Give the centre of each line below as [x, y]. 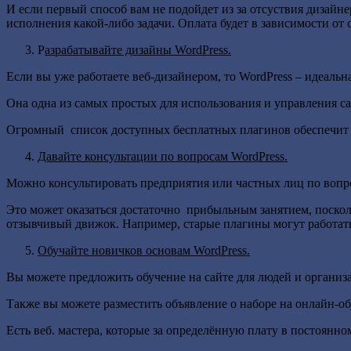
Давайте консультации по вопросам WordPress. [163, 156]
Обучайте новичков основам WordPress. [144, 250]
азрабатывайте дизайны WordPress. [138, 49]
